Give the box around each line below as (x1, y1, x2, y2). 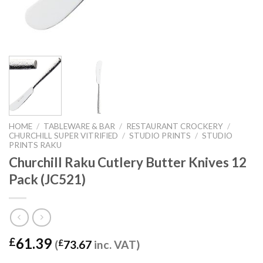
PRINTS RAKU (9, 140, 62, 150)
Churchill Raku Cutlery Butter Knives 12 (9, 154, 247, 171)
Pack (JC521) (9, 171, 86, 188)
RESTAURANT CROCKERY (126, 122, 224, 131)
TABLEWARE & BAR (43, 122, 116, 131)
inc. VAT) (92, 237, 140, 251)
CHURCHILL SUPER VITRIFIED (9, 131, 118, 141)
